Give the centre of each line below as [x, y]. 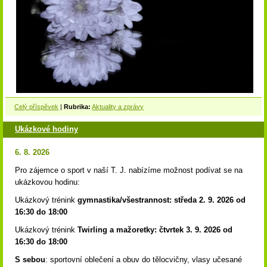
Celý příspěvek [37, 106]
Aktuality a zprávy [118, 106]
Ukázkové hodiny [46, 129]
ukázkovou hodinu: [47, 182]
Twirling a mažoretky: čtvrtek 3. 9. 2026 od [155, 229]
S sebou [30, 259]
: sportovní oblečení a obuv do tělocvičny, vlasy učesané [144, 259]
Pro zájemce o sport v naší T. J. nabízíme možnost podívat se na [129, 170]
